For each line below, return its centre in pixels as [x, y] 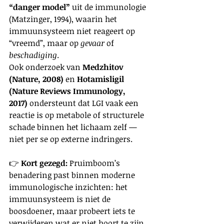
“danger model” [39, 7]
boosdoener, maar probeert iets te [73, 211]
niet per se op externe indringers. [71, 139]
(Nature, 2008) [36, 79]
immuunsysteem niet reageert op [73, 31]
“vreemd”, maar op [45, 43]
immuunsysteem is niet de [61, 199]
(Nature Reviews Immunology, [68, 91]
